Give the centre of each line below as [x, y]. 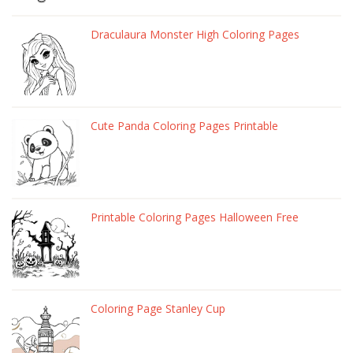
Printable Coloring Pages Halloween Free [195, 217]
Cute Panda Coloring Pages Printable [184, 126]
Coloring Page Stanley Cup [158, 308]
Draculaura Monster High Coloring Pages [195, 34]
